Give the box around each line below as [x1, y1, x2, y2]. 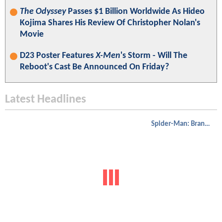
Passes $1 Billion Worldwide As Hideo [66, 7, 205, 17]
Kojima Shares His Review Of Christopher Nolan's [20, 18, 200, 28]
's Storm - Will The [120, 51, 187, 61]
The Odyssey [20, 7, 66, 17]
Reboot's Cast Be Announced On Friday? [20, 62, 169, 72]
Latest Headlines [5, 94, 86, 106]
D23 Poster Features [20, 51, 96, 61]
